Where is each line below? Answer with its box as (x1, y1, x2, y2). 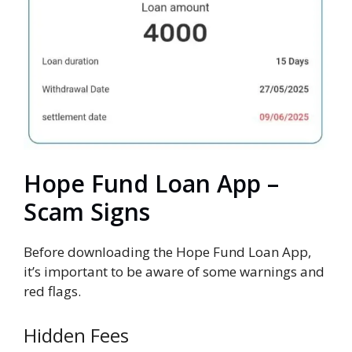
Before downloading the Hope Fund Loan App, (24, 243, 311, 262)
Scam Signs (24, 196, 150, 229)
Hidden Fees (24, 321, 129, 348)
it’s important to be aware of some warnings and (24, 262, 324, 281)
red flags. (24, 282, 81, 301)
